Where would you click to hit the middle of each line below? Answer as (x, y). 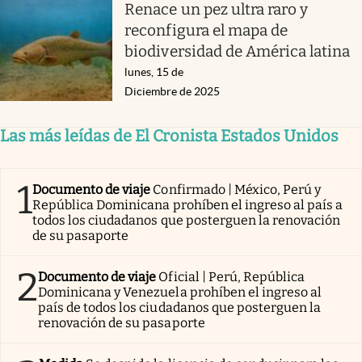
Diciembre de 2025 (173, 91)
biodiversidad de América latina (238, 51)
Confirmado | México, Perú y (237, 189)
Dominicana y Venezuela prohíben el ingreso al (180, 292)
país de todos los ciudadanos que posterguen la (180, 307)
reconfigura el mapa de (206, 30)
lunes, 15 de (154, 72)
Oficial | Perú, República (232, 276)
